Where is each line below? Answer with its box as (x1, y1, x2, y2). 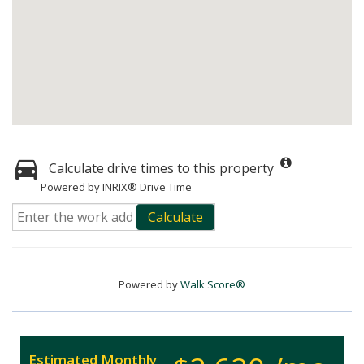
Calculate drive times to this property (49, 159, 274, 177)
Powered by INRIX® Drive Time (41, 180, 192, 194)
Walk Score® (180, 277, 245, 292)
